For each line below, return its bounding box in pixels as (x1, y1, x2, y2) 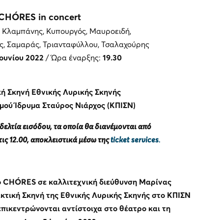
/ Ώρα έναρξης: (43, 54, 101, 62)
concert (48, 12, 81, 22)
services (131, 136, 159, 144)
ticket (110, 136, 129, 144)
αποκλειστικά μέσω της (30, 136, 110, 144)
